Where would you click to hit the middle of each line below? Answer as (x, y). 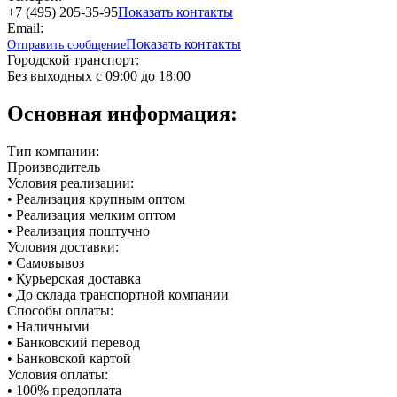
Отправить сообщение (66, 44)
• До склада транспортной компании (118, 294)
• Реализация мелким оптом (91, 214)
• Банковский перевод (74, 342)
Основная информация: (122, 113)
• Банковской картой (69, 358)
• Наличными (48, 326)
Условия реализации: (70, 183)
